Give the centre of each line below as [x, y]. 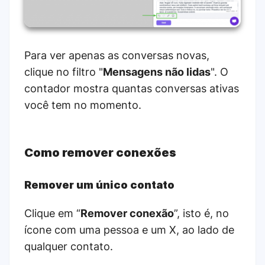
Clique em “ [52, 213]
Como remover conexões [100, 152]
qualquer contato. [69, 246]
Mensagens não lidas [157, 72]
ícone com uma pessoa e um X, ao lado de [129, 230]
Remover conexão [127, 213]
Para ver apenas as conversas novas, [117, 55]
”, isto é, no [201, 213]
